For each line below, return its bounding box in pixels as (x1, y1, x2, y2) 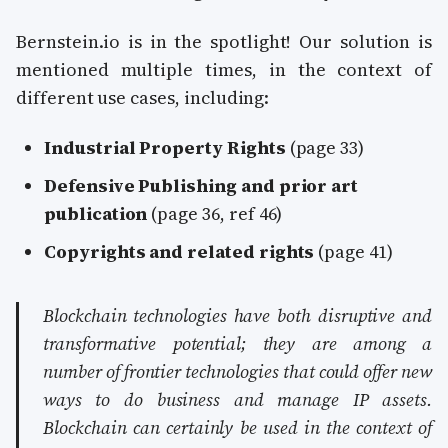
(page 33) (285, 135, 365, 160)
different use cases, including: (16, 84, 270, 110)
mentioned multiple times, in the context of (16, 56, 432, 82)
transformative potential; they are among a (43, 331, 432, 356)
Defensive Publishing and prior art (44, 173, 359, 198)
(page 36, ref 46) (147, 201, 283, 226)
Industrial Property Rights (44, 135, 286, 160)
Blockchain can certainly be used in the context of (43, 415, 432, 440)
